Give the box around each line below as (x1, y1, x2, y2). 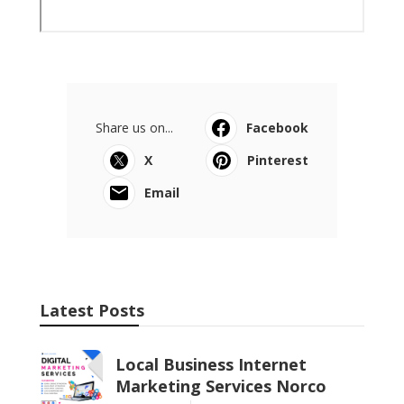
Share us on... (96, 119, 173, 137)
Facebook (246, 119, 308, 137)
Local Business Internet (115, 353, 307, 376)
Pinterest (247, 151, 308, 170)
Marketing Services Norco (115, 375, 326, 398)
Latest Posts (40, 299, 144, 322)
